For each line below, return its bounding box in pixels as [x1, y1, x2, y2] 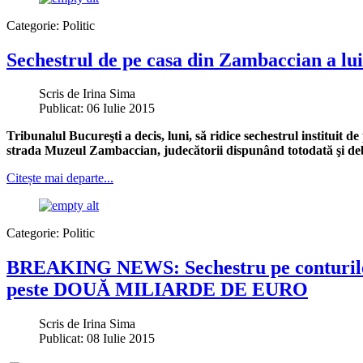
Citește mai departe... [6, 171, 113, 186]
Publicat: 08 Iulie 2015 [39, 331, 155, 346]
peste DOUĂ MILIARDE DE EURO [6, 279, 308, 301]
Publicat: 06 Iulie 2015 [39, 101, 155, 116]
